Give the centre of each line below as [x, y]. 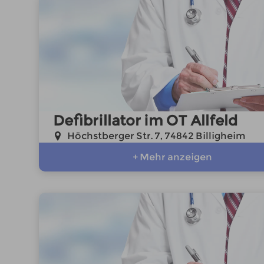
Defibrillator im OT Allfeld [145, 121]
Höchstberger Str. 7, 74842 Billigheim [156, 136]
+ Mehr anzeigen [172, 157]
